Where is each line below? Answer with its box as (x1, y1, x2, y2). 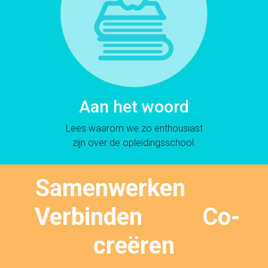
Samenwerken (35, 174, 233, 203)
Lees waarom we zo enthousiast (65, 123, 203, 135)
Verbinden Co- (28, 203, 240, 232)
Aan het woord (79, 97, 189, 117)
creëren (93, 232, 175, 260)
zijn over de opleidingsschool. (72, 137, 196, 149)
